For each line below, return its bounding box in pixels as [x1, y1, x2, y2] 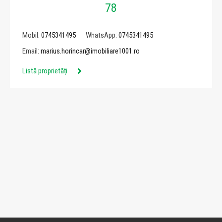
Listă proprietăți [22, 66, 67, 76]
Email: [22, 47, 41, 56]
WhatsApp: [86, 31, 118, 40]
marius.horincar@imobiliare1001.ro [41, 47, 140, 56]
